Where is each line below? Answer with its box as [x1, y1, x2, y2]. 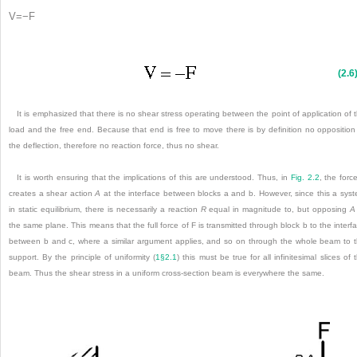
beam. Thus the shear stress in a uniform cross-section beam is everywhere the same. [9, 268, 324, 277]
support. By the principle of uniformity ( [9, 252, 156, 261]
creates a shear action [9, 188, 96, 198]
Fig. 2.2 [290, 172, 320, 182]
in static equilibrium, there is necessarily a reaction [9, 204, 201, 214]
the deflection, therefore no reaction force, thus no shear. [9, 140, 219, 150]
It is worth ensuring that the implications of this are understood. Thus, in [17, 172, 291, 182]
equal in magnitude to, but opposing [206, 204, 351, 214]
